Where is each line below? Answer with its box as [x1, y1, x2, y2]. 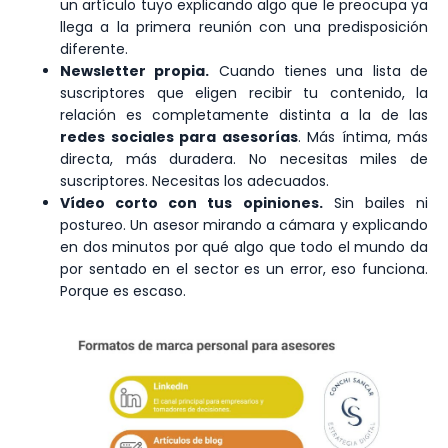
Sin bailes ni [322, 192, 429, 213]
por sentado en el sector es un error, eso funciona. [60, 258, 428, 279]
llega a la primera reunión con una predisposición [60, 16, 428, 37]
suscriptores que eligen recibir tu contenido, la [60, 82, 428, 103]
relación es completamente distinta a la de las [60, 104, 428, 125]
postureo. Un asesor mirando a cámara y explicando [60, 214, 428, 235]
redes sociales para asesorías [60, 126, 298, 147]
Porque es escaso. [60, 280, 186, 301]
